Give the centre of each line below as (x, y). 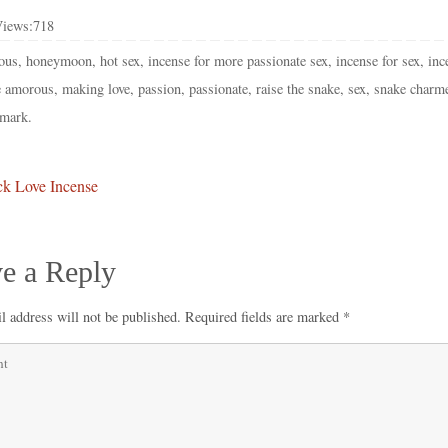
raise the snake (298, 88)
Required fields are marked (264, 316)
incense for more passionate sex (238, 60)
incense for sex (378, 60)
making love (96, 88)
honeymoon (59, 60)
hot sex (120, 60)
